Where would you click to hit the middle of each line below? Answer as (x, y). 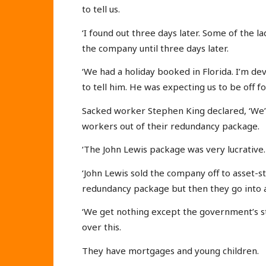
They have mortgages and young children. (170, 250)
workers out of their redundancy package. (171, 126)
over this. (102, 227)
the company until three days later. (155, 48)
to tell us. (101, 9)
